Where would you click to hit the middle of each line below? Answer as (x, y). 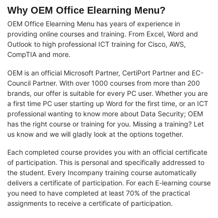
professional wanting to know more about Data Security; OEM (105, 113)
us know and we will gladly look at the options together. (95, 134)
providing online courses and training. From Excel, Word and (103, 34)
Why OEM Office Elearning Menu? (86, 10)
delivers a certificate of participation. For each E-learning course (109, 183)
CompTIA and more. (40, 54)
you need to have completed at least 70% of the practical (99, 193)
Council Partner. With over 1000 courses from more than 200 (104, 83)
